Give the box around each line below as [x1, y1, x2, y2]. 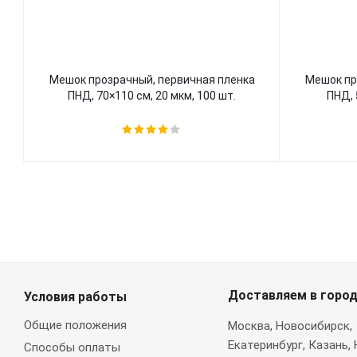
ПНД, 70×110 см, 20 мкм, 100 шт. [68, 89, 236, 102]
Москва [227, 319, 270, 333]
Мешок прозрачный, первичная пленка [49, 73, 255, 86]
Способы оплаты [24, 340, 120, 355]
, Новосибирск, [269, 319, 352, 333]
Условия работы [24, 289, 127, 304]
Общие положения [24, 318, 127, 332]
